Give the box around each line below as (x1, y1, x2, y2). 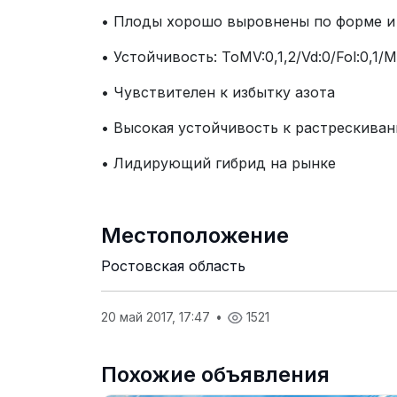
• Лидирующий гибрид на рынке (101, 154, 336, 173)
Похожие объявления (101, 362, 330, 388)
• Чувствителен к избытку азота (101, 83, 335, 102)
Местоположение (101, 222, 289, 249)
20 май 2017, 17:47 (101, 309, 214, 325)
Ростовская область (101, 257, 245, 276)
